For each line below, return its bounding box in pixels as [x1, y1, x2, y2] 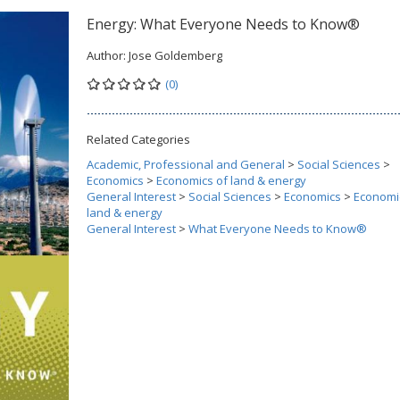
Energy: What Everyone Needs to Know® [87, 14, 360, 34]
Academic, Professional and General [87, 156, 285, 172]
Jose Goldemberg [129, 47, 222, 63]
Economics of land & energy [156, 172, 306, 188]
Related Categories [87, 131, 190, 147]
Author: [87, 47, 129, 63]
